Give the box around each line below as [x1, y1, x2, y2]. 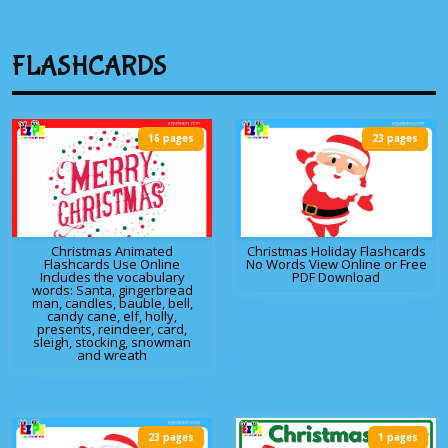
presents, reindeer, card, [37, 320, 187, 339]
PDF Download [292, 268, 380, 287]
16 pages [148, 132, 194, 146]
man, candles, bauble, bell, [31, 294, 193, 313]
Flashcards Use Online [44, 255, 180, 274]
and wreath [77, 346, 147, 365]
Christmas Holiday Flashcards [246, 242, 426, 261]
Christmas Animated [51, 242, 173, 261]
